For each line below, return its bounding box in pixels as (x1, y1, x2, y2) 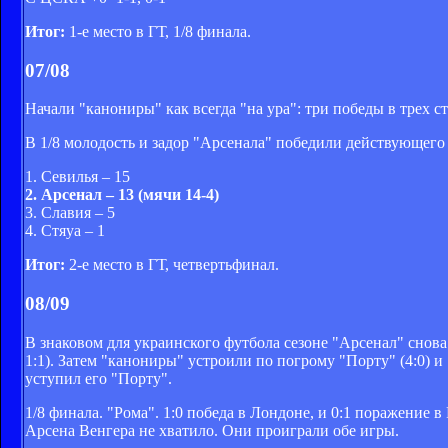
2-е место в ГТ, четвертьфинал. (65, 256, 279, 274)
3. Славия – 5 (25, 204, 115, 222)
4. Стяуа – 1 (25, 222, 105, 240)
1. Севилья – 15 (25, 168, 130, 186)
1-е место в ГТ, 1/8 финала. (65, 22, 251, 40)
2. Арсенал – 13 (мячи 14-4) (25, 186, 219, 204)
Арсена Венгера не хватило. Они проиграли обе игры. (25, 421, 399, 439)
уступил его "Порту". (25, 369, 172, 387)
